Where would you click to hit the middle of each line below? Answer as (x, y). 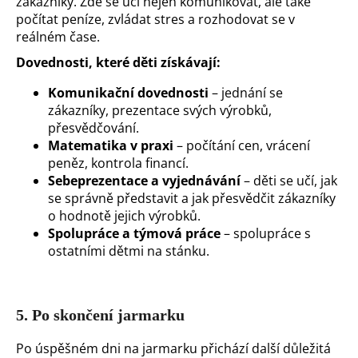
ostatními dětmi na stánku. (129, 251)
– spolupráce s (266, 233)
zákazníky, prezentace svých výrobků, (160, 110)
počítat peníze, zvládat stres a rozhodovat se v (155, 19)
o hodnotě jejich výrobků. (124, 215)
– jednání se (246, 92)
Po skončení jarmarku (108, 314)
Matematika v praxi (111, 145)
